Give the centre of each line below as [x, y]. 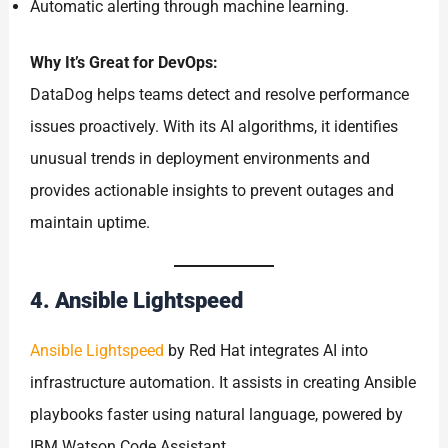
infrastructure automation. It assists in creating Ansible [223, 382]
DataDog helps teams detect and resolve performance [220, 94]
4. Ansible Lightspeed [137, 300]
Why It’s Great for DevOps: [124, 62]
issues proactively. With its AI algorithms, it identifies [214, 126]
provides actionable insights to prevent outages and [212, 190]
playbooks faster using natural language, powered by [217, 414]
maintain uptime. [90, 222]
